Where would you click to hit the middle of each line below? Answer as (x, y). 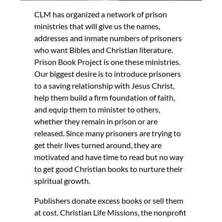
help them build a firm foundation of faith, (105, 97)
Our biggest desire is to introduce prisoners (108, 73)
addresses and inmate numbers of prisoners (108, 38)
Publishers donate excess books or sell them (109, 200)
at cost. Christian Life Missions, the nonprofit (111, 212)
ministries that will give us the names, (97, 26)
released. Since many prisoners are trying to (108, 133)
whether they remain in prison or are (96, 121)
